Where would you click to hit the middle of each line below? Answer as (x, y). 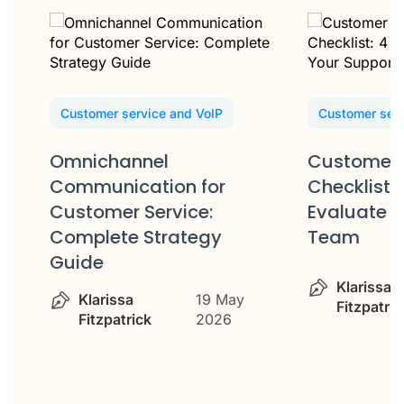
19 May (220, 300)
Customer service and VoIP (142, 114)
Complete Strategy (136, 238)
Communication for (138, 187)
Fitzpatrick (115, 320)
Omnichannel (109, 162)
